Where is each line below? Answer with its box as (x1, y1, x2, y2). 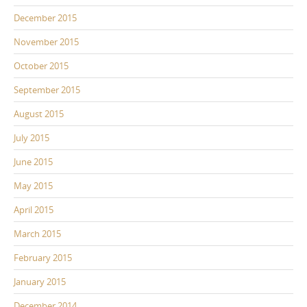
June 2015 (14, 156, 53, 169)
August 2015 (14, 108, 64, 121)
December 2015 (14, 12, 77, 25)
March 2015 (14, 228, 61, 241)
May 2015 (14, 180, 53, 193)
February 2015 (14, 251, 72, 265)
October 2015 (14, 60, 69, 73)
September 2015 (14, 84, 80, 97)
